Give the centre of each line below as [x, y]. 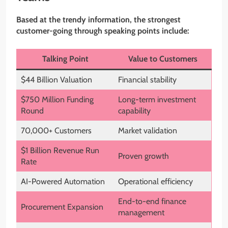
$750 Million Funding [57, 99]
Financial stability [147, 79]
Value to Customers [163, 59]
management [141, 212]
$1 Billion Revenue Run [60, 150]
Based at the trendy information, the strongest [98, 19]
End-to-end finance [152, 201]
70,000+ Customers [56, 130]
